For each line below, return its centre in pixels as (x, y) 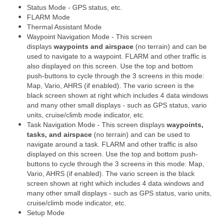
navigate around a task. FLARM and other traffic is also (112, 144)
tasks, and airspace (59, 134)
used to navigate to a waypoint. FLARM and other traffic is (117, 56)
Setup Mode (46, 213)
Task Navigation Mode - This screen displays (97, 125)
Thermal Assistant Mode (64, 27)
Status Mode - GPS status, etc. (75, 7)
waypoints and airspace (94, 46)
